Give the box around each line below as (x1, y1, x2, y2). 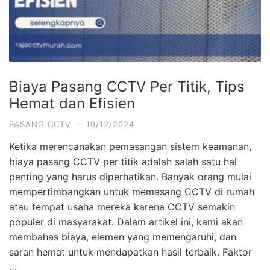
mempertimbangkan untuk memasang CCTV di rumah (9, 185, 254, 198)
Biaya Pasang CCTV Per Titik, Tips (9, 77, 245, 95)
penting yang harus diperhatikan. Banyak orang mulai (9, 170, 251, 183)
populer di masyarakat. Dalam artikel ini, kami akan (9, 215, 243, 228)
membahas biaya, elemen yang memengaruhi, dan (9, 230, 236, 243)
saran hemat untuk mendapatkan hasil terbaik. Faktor (9, 245, 252, 258)
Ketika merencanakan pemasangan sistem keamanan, (9, 140, 251, 152)
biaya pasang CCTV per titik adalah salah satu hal (9, 155, 237, 168)
